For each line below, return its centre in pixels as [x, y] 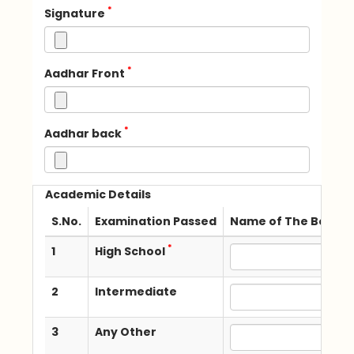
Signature [76, 13]
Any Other [126, 331]
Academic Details [98, 194]
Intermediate [136, 291]
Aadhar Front [86, 73]
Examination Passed [156, 221]
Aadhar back [85, 133]
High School [132, 251]
